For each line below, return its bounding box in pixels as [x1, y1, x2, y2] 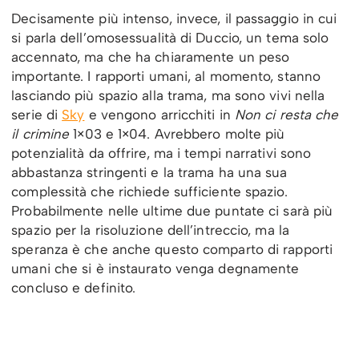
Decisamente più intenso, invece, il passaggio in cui [11, 10, 337, 27]
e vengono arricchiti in [84, 107, 235, 123]
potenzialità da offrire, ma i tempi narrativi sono [11, 145, 312, 162]
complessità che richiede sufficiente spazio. [11, 184, 288, 200]
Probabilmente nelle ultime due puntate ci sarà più [11, 203, 333, 220]
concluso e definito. [11, 280, 136, 296]
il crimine [11, 126, 74, 143]
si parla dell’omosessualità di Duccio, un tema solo [11, 30, 329, 46]
